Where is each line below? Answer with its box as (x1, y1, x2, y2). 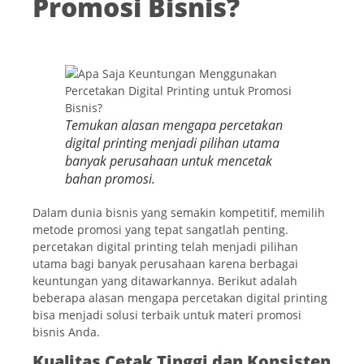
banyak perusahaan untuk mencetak (65, 151, 272, 170)
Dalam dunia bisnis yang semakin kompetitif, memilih (32, 204, 325, 220)
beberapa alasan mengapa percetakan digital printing (32, 289, 327, 305)
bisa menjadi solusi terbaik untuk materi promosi (32, 306, 301, 323)
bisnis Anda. (32, 323, 100, 340)
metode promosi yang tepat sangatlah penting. (32, 221, 288, 237)
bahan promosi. (65, 169, 155, 188)
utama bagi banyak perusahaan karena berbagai (32, 255, 298, 271)
